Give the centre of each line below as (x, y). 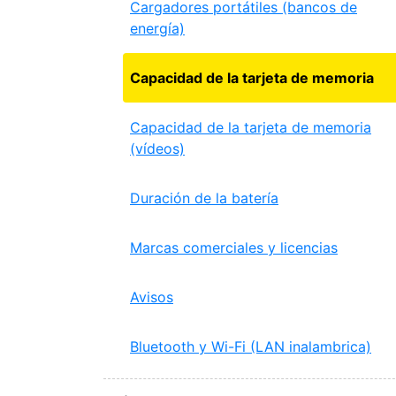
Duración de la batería (204, 198)
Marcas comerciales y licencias (234, 247)
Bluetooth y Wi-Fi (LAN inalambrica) (251, 346)
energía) (157, 28)
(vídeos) (157, 148)
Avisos (152, 297)
